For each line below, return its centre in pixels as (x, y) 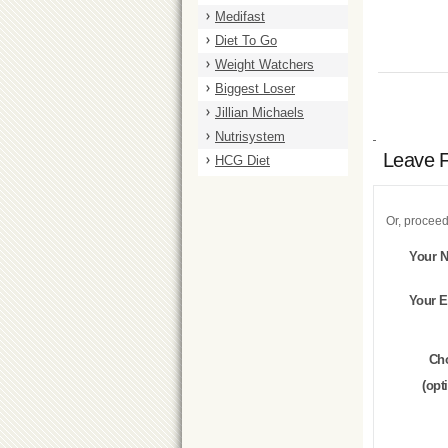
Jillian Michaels (259, 112)
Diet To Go (246, 40)
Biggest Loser (255, 88)
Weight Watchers (264, 64)
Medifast (240, 16)
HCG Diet (242, 160)
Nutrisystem (250, 136)
